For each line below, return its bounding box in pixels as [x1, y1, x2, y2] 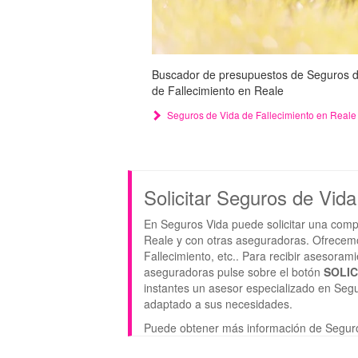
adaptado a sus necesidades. [144, 295, 292, 312]
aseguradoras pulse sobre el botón [144, 263, 324, 280]
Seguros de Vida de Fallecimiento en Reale [167, 107, 356, 121]
